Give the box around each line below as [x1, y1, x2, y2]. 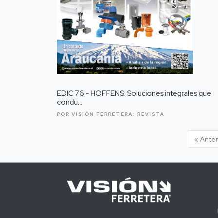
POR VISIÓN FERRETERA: [57, 110, 137, 117]
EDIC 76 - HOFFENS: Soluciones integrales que [57, 88, 211, 98]
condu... [57, 97, 82, 107]
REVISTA [137, 110, 164, 117]
